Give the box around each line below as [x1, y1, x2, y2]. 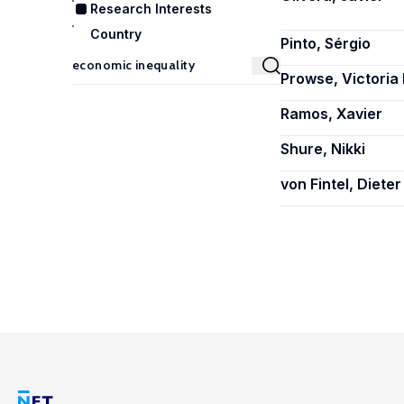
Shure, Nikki [280, 140, 365, 158]
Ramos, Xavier [280, 105, 382, 123]
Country [90, 26, 142, 41]
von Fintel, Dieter [280, 175, 401, 193]
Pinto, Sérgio [280, 34, 371, 52]
